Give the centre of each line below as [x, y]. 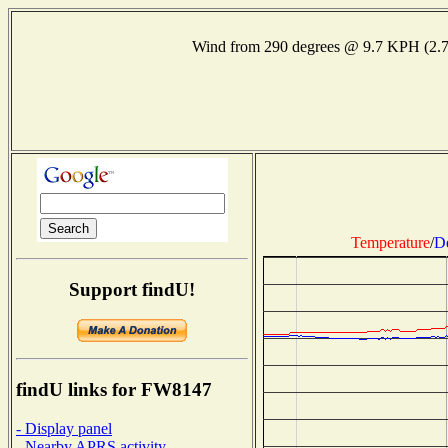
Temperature [390, 242]
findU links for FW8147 [114, 390]
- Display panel [64, 428]
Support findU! [132, 289]
